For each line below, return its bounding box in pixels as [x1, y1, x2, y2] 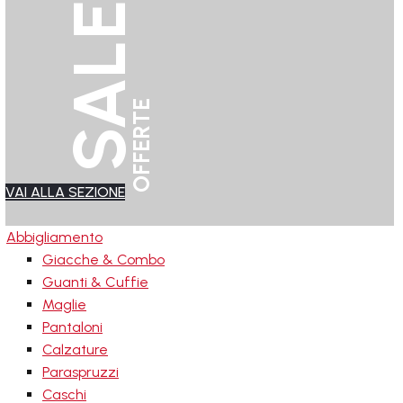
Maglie [42, 296, 86, 313]
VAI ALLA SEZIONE [5, 184, 125, 201]
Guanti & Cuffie [42, 273, 148, 291]
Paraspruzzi [42, 363, 119, 381]
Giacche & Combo [42, 251, 165, 268]
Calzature [42, 341, 108, 358]
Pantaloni [42, 318, 103, 336]
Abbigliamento [6, 228, 103, 246]
